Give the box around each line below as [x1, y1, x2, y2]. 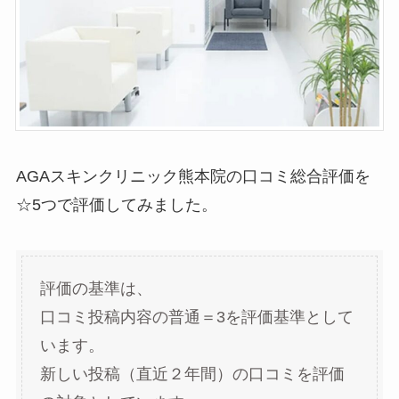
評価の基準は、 [39, 280, 152, 298]
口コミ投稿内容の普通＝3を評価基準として [39, 308, 354, 327]
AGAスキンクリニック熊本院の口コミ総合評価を [15, 167, 370, 185]
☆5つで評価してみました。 [15, 195, 217, 214]
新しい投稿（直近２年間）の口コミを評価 [39, 365, 345, 384]
